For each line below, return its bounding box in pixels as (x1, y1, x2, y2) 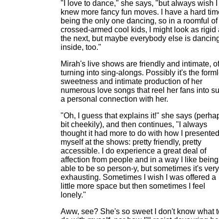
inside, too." (61, 43, 101, 51)
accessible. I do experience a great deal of (61, 147, 206, 155)
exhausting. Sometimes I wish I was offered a (61, 173, 216, 181)
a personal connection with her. (61, 95, 168, 103)
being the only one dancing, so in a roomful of (61, 17, 218, 25)
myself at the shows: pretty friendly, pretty (61, 138, 201, 146)
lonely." (61, 191, 86, 199)
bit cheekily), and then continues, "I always (61, 120, 207, 129)
